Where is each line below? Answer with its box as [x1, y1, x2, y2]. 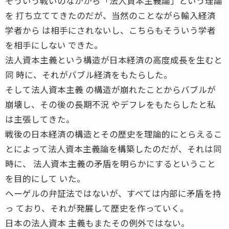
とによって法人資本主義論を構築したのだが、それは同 [5, 142, 222, 155]
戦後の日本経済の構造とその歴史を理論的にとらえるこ [5, 127, 222, 140]
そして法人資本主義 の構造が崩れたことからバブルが [5, 83, 216, 96]
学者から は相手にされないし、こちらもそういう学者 [5, 24, 216, 36]
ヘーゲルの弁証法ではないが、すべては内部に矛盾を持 [5, 187, 221, 199]
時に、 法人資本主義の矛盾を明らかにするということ [5, 157, 216, 170]
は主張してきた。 [5, 112, 75, 125]
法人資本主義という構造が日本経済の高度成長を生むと [5, 53, 222, 66]
